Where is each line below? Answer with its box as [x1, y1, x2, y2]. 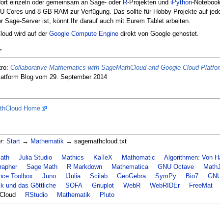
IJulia [65, 172, 81, 180]
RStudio [25, 191, 48, 198]
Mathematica [111, 163, 148, 170]
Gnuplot [91, 182, 114, 189]
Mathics [61, 154, 84, 161]
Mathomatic [121, 154, 155, 161]
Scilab [89, 172, 108, 180]
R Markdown [66, 163, 102, 170]
